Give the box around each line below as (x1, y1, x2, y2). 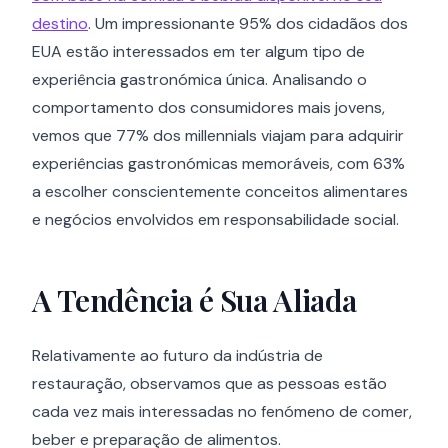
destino (32, 13, 88, 34)
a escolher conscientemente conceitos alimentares (32, 181, 408, 202)
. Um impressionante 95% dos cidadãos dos (88, 13, 408, 34)
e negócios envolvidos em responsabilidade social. (32, 209, 399, 230)
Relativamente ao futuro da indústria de (32, 345, 323, 366)
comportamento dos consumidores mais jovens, (32, 97, 385, 118)
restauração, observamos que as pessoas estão (32, 373, 387, 394)
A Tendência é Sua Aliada (32, 280, 357, 320)
